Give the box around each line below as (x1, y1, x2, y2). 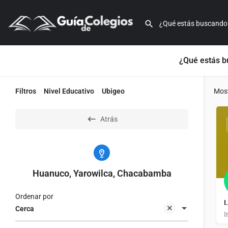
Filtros (15, 87, 36, 95)
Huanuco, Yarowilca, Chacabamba (32, 168, 172, 179)
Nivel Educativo (44, 87, 94, 95)
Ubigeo (102, 87, 125, 95)
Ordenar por (15, 192, 53, 201)
